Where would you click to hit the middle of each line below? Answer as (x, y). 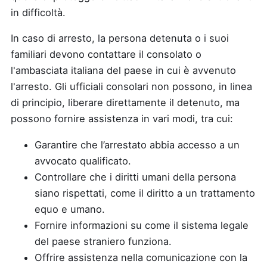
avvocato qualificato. (83, 161)
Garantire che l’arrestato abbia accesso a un (137, 145)
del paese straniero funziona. (103, 241)
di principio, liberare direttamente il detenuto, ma (125, 103)
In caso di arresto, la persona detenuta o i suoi (120, 38)
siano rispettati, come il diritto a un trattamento (145, 193)
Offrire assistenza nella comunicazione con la (141, 257)
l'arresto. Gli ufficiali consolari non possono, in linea (131, 86)
